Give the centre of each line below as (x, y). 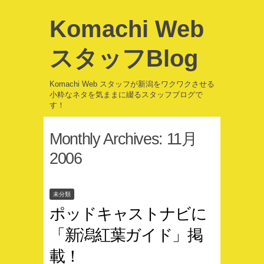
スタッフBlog (124, 58)
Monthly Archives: (108, 139)
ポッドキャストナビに (128, 214)
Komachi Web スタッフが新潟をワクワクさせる (132, 84)
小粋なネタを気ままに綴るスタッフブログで (126, 94)
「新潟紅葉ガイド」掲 (126, 235)
